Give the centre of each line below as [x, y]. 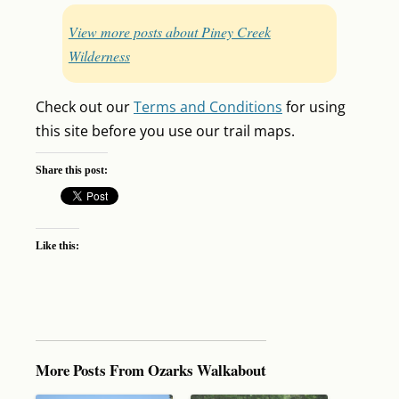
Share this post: [72, 170]
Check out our [85, 106]
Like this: [57, 245]
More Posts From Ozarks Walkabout [151, 370]
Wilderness [99, 55]
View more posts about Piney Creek [169, 31]
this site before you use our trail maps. [165, 130]
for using [314, 106]
